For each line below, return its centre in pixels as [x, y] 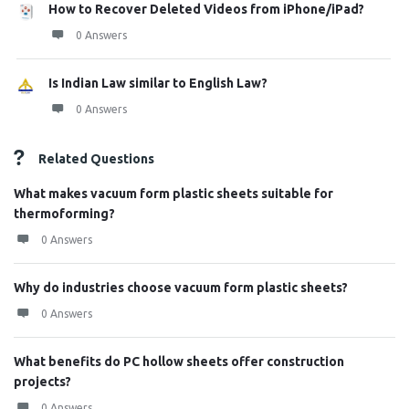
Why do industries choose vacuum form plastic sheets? [181, 288]
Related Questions [96, 159]
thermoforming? [64, 214]
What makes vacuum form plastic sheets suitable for [173, 194]
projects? [42, 382]
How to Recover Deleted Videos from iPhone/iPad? [206, 9]
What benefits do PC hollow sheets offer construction [179, 362]
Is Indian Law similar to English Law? [158, 83]
